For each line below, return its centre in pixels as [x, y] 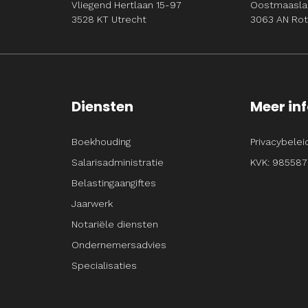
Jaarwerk [92, 203]
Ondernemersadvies [119, 245]
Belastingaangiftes [113, 183]
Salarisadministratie [117, 162]
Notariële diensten [114, 224]
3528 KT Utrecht [109, 19]
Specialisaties [104, 265]
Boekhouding [101, 142]
